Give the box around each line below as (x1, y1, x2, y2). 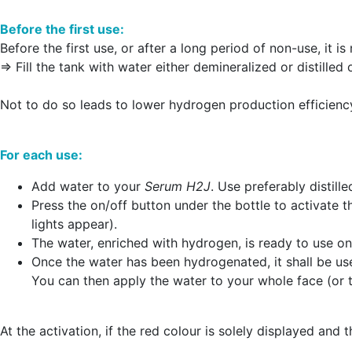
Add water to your (31, 178, 145, 195)
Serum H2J (145, 178, 211, 195)
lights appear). (31, 216, 117, 233)
